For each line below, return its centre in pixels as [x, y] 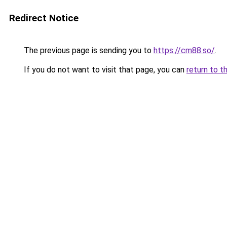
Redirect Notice [44, 18]
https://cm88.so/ [184, 50]
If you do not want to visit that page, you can [104, 70]
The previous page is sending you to [88, 50]
